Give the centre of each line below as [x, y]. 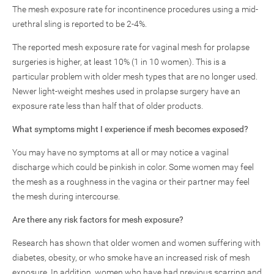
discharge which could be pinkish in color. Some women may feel [133, 167]
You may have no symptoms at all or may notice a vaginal [120, 152]
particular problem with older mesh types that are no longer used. [135, 76]
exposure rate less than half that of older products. [108, 106]
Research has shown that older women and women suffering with [136, 243]
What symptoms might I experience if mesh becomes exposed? [130, 129]
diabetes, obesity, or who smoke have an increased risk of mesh [131, 257]
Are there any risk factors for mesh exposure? [98, 220]
